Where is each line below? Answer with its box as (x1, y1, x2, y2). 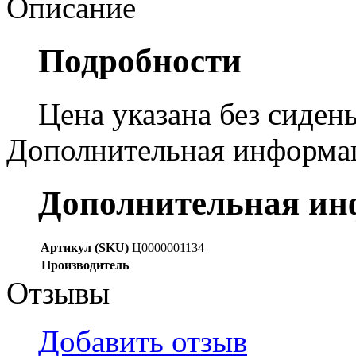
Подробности (38, 41, 242, 79)
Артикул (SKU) (41, 240, 129, 254)
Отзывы (6, 275, 110, 310)
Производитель (41, 257, 129, 272)
